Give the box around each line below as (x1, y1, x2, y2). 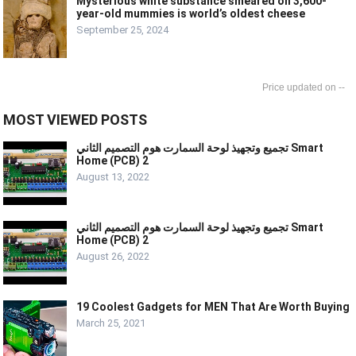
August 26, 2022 (76, 250, 150, 263)
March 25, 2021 (76, 317, 146, 330)
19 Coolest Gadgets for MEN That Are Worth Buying (76, 300, 350, 314)
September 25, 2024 (76, 24, 169, 37)
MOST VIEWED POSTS (3, 111, 148, 129)
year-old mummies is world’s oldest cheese (76, 7, 306, 21)
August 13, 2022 (76, 171, 150, 184)
